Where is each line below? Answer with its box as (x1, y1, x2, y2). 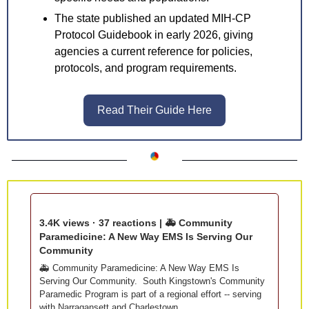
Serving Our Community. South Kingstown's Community (39, 276, 265, 287)
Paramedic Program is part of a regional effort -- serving (39, 289, 261, 300)
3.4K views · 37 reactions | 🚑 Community (39, 217, 232, 229)
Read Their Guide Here (97, 104, 212, 117)
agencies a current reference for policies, (54, 46, 252, 58)
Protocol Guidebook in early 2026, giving (54, 29, 253, 41)
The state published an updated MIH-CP (54, 12, 251, 25)
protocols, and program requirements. (54, 62, 237, 74)
